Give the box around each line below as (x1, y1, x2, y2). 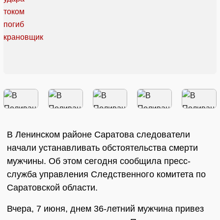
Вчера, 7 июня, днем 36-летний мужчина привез (7, 204, 204, 214)
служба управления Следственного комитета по (7, 169, 206, 180)
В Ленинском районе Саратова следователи (7, 130, 190, 140)
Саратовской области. (7, 183, 98, 193)
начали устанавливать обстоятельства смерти (7, 143, 198, 153)
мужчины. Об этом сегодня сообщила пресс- (7, 156, 191, 166)
